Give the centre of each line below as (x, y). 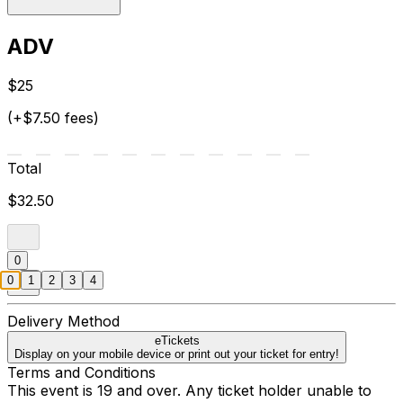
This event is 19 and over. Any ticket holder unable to (189, 391)
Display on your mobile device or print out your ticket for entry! (177, 354)
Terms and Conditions (81, 373)
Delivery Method (63, 322)
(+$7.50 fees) (53, 118)
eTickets (177, 341)
